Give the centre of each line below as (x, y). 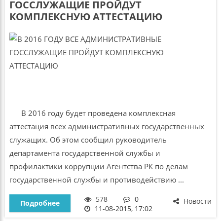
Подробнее (40, 203)
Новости (197, 201)
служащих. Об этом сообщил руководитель (88, 139)
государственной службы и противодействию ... (96, 179)
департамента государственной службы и (85, 153)
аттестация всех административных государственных (107, 126)
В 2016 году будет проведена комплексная (92, 113)
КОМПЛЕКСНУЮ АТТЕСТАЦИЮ (86, 16)
